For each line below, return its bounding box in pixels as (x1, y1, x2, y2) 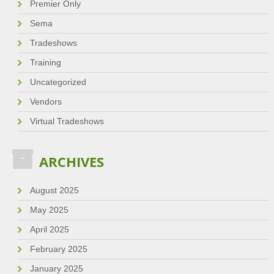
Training (29, 57, 61, 68)
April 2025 (29, 224, 69, 235)
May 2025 (29, 205, 68, 215)
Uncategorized (29, 77, 86, 87)
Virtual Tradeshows (29, 116, 104, 127)
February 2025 (29, 244, 87, 254)
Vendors (29, 97, 62, 107)
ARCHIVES (39, 152, 104, 171)
